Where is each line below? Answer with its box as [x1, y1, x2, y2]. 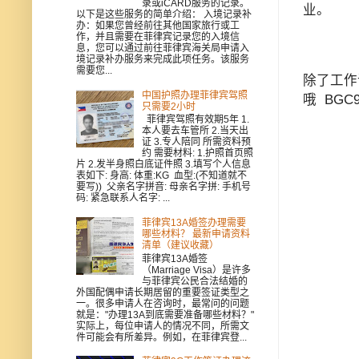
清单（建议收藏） [141, 240, 219, 252]
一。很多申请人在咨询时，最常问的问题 [76, 297, 249, 309]
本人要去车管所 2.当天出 [141, 125, 248, 137]
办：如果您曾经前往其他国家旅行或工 [76, 20, 240, 32]
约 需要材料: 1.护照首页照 [141, 147, 253, 159]
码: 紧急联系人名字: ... [76, 192, 170, 204]
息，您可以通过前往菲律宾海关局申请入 [76, 42, 249, 54]
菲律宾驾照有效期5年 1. [141, 114, 249, 126]
